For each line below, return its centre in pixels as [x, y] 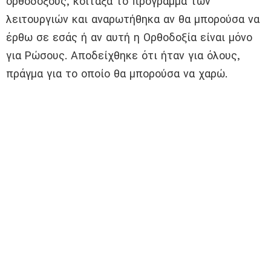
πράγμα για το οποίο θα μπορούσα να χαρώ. [117, 74]
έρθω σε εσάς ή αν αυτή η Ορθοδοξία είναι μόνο [129, 38]
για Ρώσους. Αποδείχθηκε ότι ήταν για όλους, [123, 56]
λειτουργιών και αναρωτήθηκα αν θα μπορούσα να [133, 19]
